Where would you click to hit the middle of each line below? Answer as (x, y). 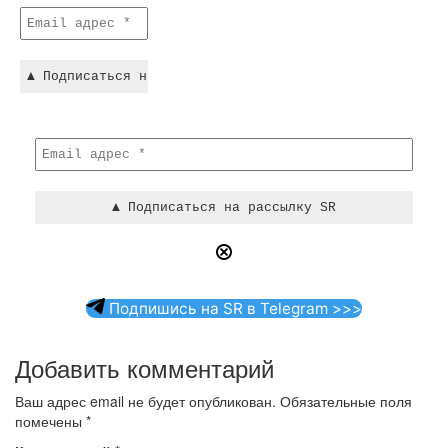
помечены (50, 421)
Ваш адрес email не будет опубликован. (145, 401)
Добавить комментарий (144, 367)
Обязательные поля (346, 401)
